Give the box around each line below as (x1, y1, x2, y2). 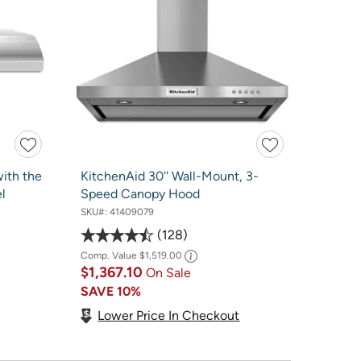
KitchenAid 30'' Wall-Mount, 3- (80, 168, 259, 185)
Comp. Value (80, 249, 139, 261)
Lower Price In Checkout (98, 308, 240, 324)
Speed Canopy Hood (80, 186, 200, 202)
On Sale (145, 264, 191, 280)
